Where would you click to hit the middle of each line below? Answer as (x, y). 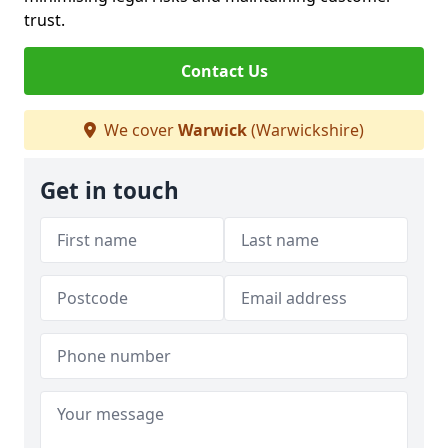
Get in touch (109, 190)
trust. (44, 20)
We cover (139, 130)
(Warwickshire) (305, 130)
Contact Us (224, 71)
